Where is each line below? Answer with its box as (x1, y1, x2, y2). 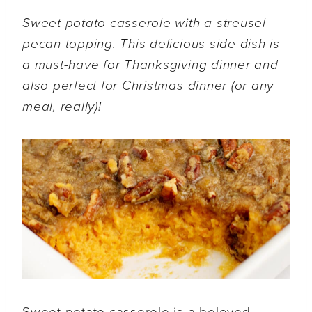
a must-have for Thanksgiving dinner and (22, 56, 279, 72)
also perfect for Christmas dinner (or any (22, 77, 274, 93)
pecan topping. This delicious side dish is (22, 36, 280, 52)
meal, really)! (22, 98, 102, 114)
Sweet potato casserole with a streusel (22, 15, 266, 31)
